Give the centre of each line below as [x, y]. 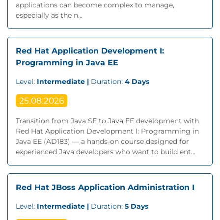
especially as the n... [49, 15]
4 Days [137, 82]
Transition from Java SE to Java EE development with [107, 121]
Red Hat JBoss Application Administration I [105, 187]
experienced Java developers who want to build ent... [106, 152]
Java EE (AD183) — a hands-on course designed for [102, 141]
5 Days [137, 206]
